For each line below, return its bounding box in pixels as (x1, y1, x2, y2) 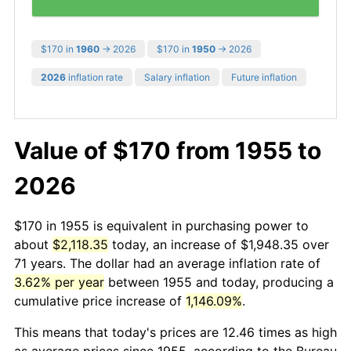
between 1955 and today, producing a (104, 273, 334, 290)
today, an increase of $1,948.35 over (108, 236, 329, 252)
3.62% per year (14, 273, 104, 290)
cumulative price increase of (14, 292, 186, 309)
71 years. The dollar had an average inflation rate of (14, 255, 320, 271)
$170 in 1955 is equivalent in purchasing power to (14, 217, 309, 233)
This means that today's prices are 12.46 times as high (14, 324, 337, 340)
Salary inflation (144, 71, 210, 83)
